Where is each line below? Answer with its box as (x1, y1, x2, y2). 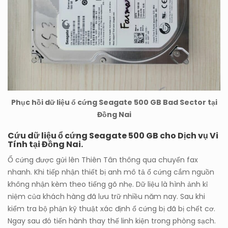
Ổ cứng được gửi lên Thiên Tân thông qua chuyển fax (8, 155, 198, 165)
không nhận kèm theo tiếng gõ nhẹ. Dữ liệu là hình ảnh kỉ (8, 179, 208, 190)
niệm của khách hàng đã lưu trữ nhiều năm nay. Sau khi (8, 191, 205, 202)
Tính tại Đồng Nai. (8, 138, 83, 151)
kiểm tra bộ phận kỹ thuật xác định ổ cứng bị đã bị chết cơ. (8, 204, 215, 214)
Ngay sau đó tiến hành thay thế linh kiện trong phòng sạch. (8, 216, 216, 226)
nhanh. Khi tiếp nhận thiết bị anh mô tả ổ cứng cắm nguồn (8, 167, 214, 178)
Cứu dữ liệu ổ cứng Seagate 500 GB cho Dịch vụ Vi (8, 130, 218, 142)
